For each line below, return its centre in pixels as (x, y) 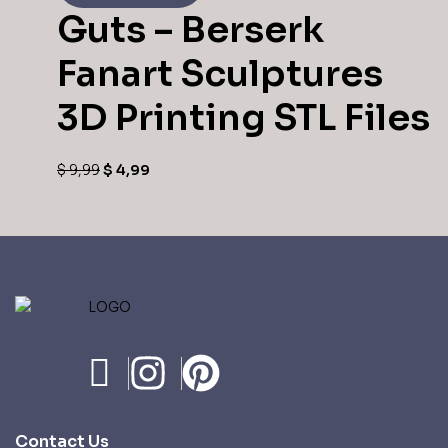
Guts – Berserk (190, 29)
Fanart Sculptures (220, 73)
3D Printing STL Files (243, 117)
